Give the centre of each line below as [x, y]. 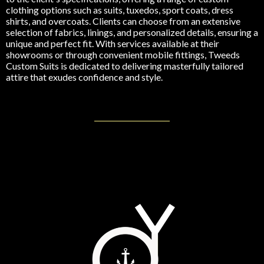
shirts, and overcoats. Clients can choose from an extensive [123, 21]
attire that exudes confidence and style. [84, 77]
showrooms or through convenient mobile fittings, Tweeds [123, 55]
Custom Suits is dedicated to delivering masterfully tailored [125, 66]
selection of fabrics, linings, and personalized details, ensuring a [132, 32]
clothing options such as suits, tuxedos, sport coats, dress [120, 10]
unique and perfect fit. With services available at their [113, 43]
